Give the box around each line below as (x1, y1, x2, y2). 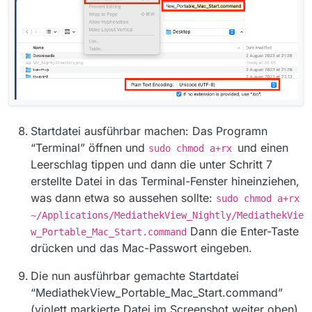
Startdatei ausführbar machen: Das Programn (31, 123, 267, 138)
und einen (237, 140, 288, 155)
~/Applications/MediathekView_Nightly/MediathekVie (31, 209, 304, 221)
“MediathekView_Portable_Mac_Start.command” (31, 285, 283, 299)
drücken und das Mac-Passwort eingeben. (31, 240, 252, 255)
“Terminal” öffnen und (31, 140, 148, 155)
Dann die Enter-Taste (187, 224, 299, 238)
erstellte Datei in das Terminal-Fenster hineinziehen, (31, 173, 299, 188)
